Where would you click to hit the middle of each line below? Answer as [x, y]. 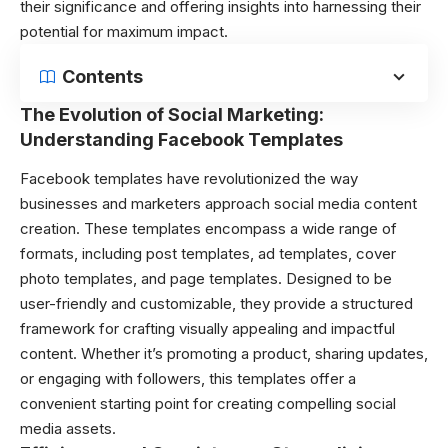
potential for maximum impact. [124, 31]
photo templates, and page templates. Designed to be [206, 278]
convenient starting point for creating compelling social [208, 403]
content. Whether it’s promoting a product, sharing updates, [224, 353]
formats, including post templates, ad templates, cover [208, 253]
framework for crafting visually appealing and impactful [207, 328]
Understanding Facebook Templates [181, 139]
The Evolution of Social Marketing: [172, 114]
